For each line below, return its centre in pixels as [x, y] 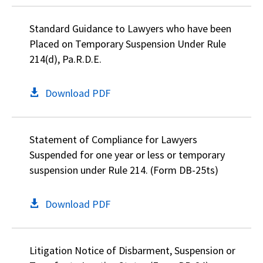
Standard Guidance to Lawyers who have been [130, 28]
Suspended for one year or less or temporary [127, 155]
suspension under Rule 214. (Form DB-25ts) [124, 170]
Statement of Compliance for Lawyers [113, 139]
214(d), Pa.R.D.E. [65, 59]
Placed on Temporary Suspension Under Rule [128, 44]
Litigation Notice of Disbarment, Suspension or [132, 250]
